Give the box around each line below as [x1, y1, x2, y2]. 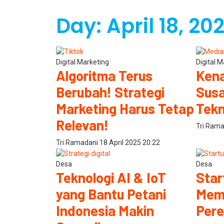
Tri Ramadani [56, 138, 99, 146]
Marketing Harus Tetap [56, 99, 194, 117]
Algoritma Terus [56, 66, 152, 84]
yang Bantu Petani [56, 185, 166, 202]
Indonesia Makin [56, 201, 154, 219]
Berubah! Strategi [56, 83, 164, 100]
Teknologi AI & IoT [56, 168, 166, 186]
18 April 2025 [99, 138, 142, 146]
